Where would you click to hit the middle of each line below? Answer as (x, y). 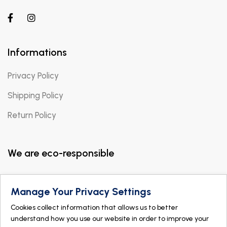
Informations (37, 52)
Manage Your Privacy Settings (81, 192)
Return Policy (32, 115)
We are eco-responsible (61, 153)
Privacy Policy (33, 75)
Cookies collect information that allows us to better (94, 207)
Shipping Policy (35, 95)
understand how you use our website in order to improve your (110, 219)
